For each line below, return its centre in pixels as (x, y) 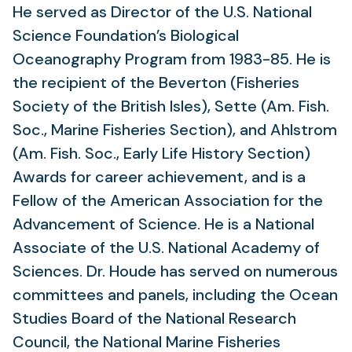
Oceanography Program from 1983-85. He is (172, 59)
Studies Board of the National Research (154, 318)
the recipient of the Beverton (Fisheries (156, 82)
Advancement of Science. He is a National (163, 224)
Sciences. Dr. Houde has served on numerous (175, 271)
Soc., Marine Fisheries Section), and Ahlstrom (175, 130)
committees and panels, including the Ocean (175, 295)
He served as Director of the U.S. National (162, 12)
